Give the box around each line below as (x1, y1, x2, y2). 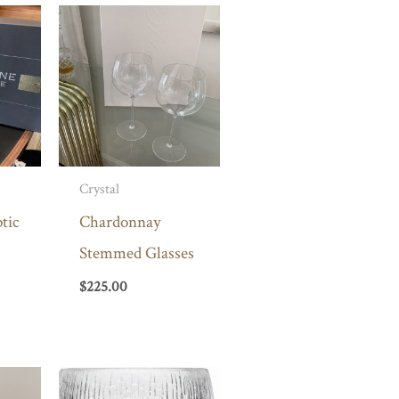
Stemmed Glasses (78, 241, 194, 265)
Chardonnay (78, 210, 160, 233)
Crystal (78, 180, 119, 199)
